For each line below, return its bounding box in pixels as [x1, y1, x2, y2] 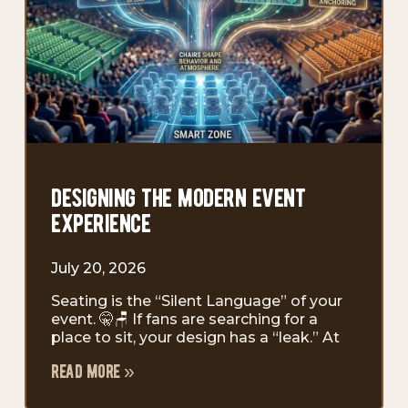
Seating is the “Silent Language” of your [51, 291, 342, 310]
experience [51, 209, 150, 238]
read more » [51, 361, 135, 382]
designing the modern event [51, 184, 305, 212]
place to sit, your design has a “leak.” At [51, 328, 340, 346]
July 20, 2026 [51, 259, 146, 277]
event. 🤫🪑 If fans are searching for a [51, 310, 318, 328]
